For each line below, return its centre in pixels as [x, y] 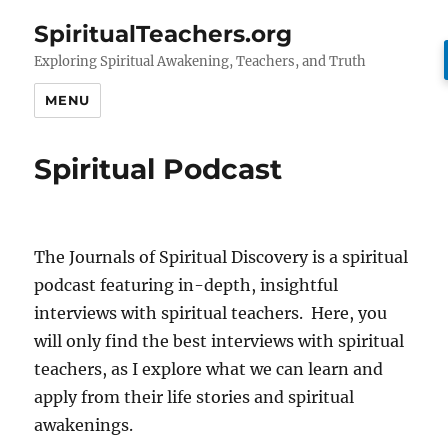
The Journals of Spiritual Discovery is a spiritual [221, 257]
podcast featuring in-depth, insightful [186, 285]
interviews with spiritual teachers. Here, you [211, 313]
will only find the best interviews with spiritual [219, 341]
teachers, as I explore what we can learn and [209, 369]
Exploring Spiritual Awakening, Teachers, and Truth [200, 61]
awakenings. [84, 425]
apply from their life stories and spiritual [194, 397]
